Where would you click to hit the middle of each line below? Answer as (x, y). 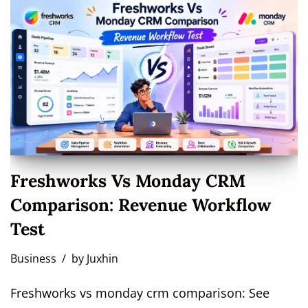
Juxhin (102, 259)
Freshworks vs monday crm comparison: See (140, 293)
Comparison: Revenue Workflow (141, 205)
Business (33, 259)
